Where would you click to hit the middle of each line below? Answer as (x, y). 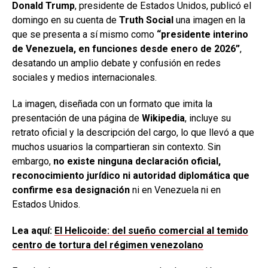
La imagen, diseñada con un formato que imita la (112, 103)
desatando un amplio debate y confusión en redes (116, 63)
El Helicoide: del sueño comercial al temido (151, 230)
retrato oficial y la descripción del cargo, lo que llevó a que (133, 132)
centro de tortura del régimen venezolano (108, 245)
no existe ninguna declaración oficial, (137, 161)
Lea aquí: (33, 230)
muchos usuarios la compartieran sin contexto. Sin (116, 147)
